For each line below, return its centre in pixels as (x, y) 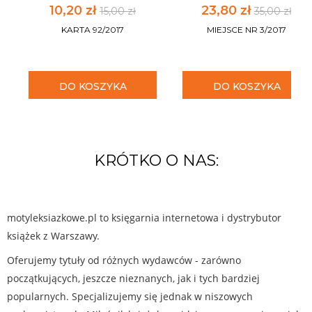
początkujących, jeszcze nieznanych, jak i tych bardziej (133, 278)
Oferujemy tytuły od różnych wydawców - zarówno (124, 260)
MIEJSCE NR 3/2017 (247, 29)
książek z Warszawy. (53, 235)
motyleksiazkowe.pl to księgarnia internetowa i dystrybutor (144, 217)
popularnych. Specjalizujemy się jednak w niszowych (130, 296)
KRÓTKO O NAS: (156, 160)
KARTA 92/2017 (93, 29)
